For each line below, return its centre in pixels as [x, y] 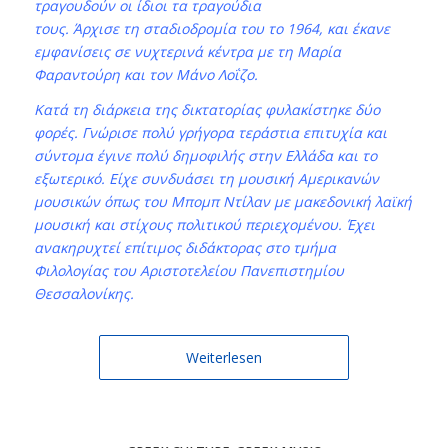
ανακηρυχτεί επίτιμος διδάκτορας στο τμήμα [184, 247]
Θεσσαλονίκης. [83, 293]
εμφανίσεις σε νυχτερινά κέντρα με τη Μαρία [187, 51]
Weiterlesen [223, 357]
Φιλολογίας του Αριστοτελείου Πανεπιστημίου [188, 270]
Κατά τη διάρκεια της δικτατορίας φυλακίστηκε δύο [206, 109]
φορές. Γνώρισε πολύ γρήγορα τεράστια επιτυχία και [210, 132]
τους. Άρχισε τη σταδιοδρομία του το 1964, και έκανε [211, 28]
